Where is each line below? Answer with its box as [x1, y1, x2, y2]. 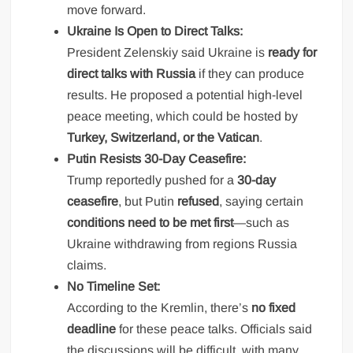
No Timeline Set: [67, 280, 161, 294]
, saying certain [219, 195, 304, 209]
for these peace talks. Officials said [116, 322, 313, 336]
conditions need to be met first [67, 216, 234, 230]
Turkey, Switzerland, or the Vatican [67, 131, 260, 145]
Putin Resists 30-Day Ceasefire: [67, 152, 247, 166]
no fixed [251, 301, 296, 315]
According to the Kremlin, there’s [67, 301, 252, 315]
